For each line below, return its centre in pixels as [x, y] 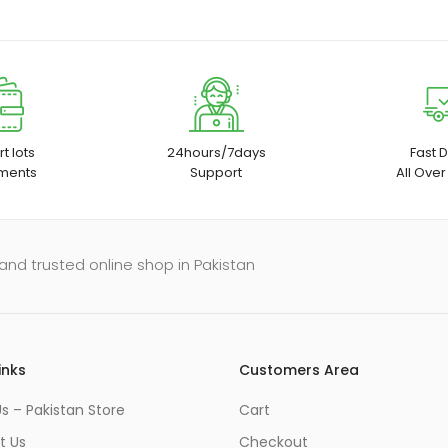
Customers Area [299, 369]
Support [216, 172]
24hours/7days [216, 152]
